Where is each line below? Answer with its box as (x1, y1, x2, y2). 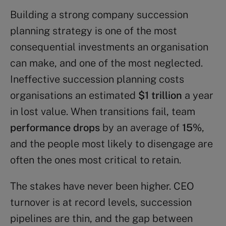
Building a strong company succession (10, 9, 188, 21)
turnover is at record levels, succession (10, 196, 192, 208)
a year (182, 89, 213, 101)
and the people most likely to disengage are (10, 138, 213, 150)
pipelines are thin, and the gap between (10, 212, 193, 224)
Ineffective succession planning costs (10, 73, 184, 85)
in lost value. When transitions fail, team (10, 105, 195, 118)
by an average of (100, 122, 182, 134)
